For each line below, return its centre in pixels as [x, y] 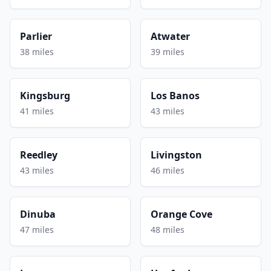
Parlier [36, 36]
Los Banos [175, 95]
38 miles [37, 51]
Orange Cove [181, 214]
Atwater [170, 36]
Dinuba [38, 214]
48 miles [168, 229]
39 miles [168, 51]
